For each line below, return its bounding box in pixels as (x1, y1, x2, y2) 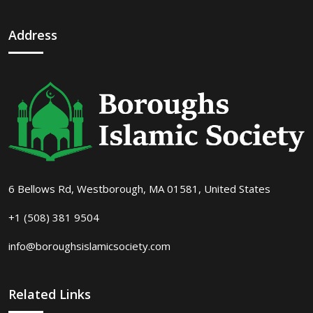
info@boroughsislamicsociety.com (8, 239, 170, 254)
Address (8, 27, 57, 43)
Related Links (8, 286, 91, 303)
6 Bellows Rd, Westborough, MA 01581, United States (8, 182, 270, 196)
